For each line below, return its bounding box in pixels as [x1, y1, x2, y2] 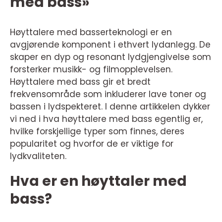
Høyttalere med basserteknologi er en [10, 26, 172, 38]
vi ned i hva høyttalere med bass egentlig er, [10, 113, 203, 125]
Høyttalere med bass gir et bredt [10, 76, 151, 88]
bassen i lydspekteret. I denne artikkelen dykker [10, 101, 210, 112]
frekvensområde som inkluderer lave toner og [10, 88, 206, 100]
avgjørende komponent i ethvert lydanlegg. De [10, 39, 211, 51]
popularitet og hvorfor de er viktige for [10, 138, 173, 150]
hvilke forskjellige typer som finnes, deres [10, 125, 184, 137]
